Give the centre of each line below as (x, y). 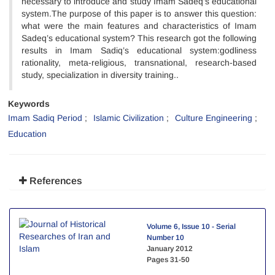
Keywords (29, 104)
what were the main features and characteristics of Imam (139, 26)
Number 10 (165, 238)
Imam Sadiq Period (45, 118)
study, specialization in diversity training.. (100, 75)
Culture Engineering (214, 118)
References (55, 181)
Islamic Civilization (129, 118)
